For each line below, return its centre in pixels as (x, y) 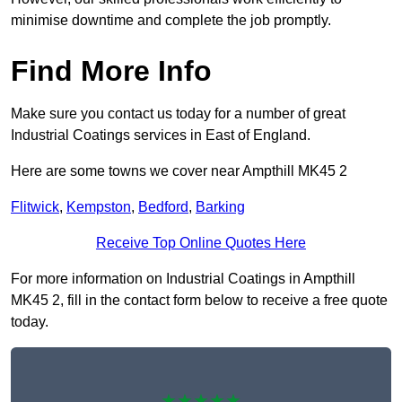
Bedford (163, 207)
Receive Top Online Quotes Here (201, 243)
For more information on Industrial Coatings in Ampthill (183, 279)
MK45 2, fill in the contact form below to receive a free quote (199, 301)
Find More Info (111, 71)
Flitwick (35, 207)
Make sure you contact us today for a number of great (178, 114)
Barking (220, 207)
